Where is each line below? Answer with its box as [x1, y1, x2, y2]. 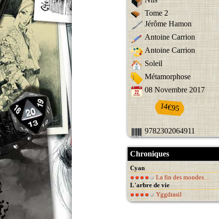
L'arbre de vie [130, 181, 170, 189]
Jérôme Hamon [145, 19, 192, 28]
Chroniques [130, 149, 169, 158]
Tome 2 [145, 9, 168, 18]
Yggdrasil [154, 190, 182, 198]
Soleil [145, 59, 162, 67]
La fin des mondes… [154, 173, 210, 181]
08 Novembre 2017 [145, 85, 205, 94]
